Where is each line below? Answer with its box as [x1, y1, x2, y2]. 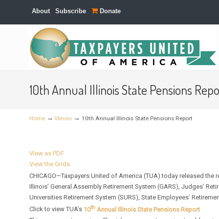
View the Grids [29, 160, 70, 168]
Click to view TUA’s [29, 205, 84, 213]
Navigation [20, 53, 53, 63]
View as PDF [29, 150, 65, 157]
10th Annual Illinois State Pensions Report [82, 115, 193, 122]
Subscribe [55, 7, 87, 15]
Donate [98, 7, 121, 15]
